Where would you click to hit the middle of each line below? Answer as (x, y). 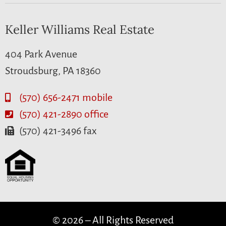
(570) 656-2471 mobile (66, 97)
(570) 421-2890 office (64, 114)
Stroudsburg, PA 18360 (53, 71)
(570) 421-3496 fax (58, 130)
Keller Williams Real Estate (80, 30)
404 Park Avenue (41, 54)
